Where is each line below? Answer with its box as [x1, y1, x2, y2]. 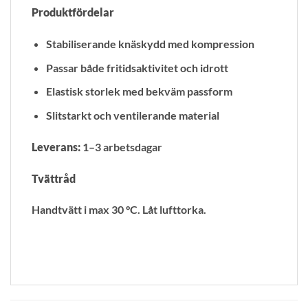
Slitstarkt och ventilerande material [45, 108, 219, 122]
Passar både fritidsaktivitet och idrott [45, 60, 228, 74]
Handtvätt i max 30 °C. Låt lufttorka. [32, 203, 206, 217]
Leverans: [32, 140, 80, 153]
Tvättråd [32, 171, 76, 185]
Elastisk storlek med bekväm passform [45, 85, 232, 98]
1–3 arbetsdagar [80, 140, 162, 153]
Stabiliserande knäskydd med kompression [45, 37, 254, 51]
